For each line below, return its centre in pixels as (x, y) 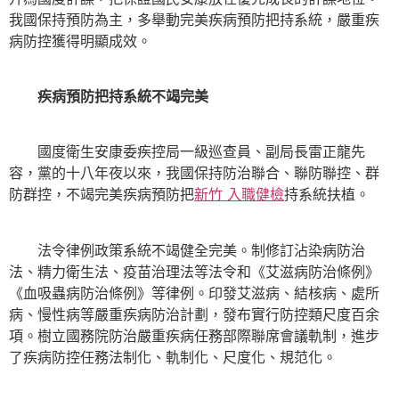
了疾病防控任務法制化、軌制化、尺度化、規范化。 (173, 357)
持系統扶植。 (327, 195)
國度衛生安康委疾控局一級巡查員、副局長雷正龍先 (187, 152)
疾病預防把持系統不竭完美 (109, 96)
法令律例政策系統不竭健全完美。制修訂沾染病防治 (187, 250)
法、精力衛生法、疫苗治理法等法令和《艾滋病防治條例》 (194, 271)
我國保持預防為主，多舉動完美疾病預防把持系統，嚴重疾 (194, 19)
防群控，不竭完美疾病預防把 (102, 195)
